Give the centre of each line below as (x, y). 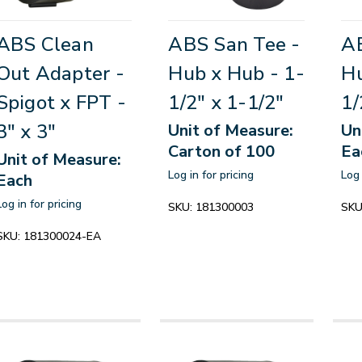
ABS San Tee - (234, 44)
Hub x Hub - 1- (236, 73)
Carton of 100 (222, 151)
